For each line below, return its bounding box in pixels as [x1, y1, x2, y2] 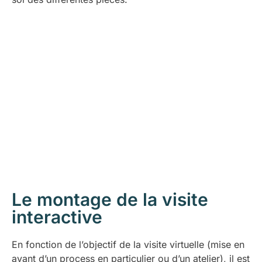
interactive [12, 206, 102, 227]
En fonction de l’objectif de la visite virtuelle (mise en [12, 238, 244, 250]
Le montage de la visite [12, 188, 208, 210]
